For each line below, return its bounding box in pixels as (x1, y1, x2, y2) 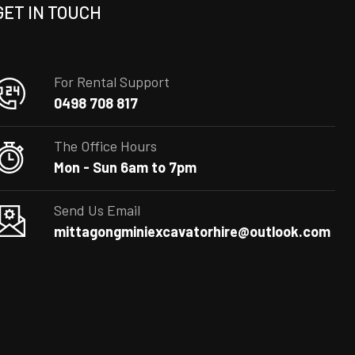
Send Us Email (54, 201, 141, 219)
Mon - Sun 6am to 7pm (54, 158, 197, 177)
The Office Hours (54, 137, 158, 155)
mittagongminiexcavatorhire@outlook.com (54, 223, 331, 241)
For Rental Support (54, 73, 170, 91)
